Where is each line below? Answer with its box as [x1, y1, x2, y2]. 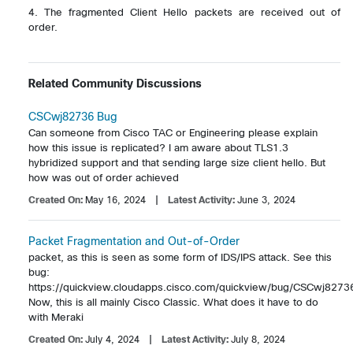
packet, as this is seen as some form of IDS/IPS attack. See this [28, 251, 332, 263]
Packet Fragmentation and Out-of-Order [28, 234, 240, 247]
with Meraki [28, 310, 84, 323]
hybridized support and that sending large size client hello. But [28, 156, 325, 169]
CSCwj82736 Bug [28, 110, 117, 123]
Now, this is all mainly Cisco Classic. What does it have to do [28, 295, 318, 308]
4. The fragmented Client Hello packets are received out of [28, 6, 340, 18]
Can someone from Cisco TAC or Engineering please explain [28, 126, 318, 139]
